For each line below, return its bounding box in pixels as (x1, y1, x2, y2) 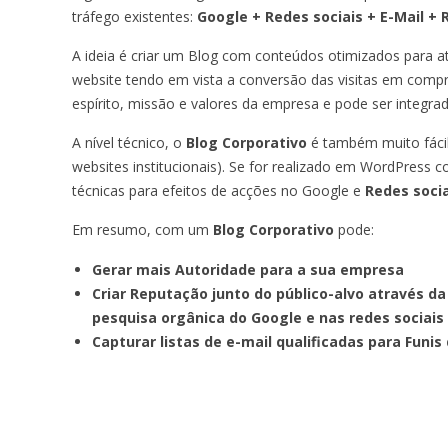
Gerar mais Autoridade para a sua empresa (92, 259, 404, 279)
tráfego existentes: (72, 6, 197, 26)
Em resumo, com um (72, 219, 213, 239)
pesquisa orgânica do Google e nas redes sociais (92, 307, 444, 327)
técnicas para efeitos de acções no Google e (72, 180, 365, 200)
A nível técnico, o (72, 132, 186, 152)
